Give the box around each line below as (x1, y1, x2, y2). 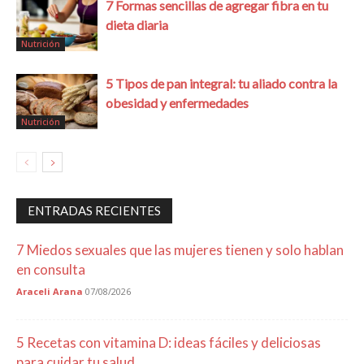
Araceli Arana (16, 284, 83, 297)
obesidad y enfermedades (106, 94, 249, 110)
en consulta (16, 260, 85, 278)
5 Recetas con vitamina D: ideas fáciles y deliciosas (16, 333, 321, 351)
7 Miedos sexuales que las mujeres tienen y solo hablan (16, 240, 344, 258)
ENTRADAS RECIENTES (28, 202, 161, 218)
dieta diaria (106, 16, 168, 32)
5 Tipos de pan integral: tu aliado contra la (106, 75, 337, 91)
